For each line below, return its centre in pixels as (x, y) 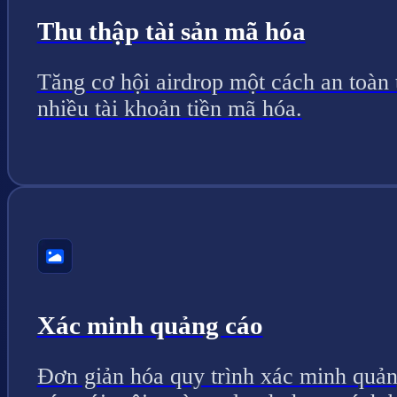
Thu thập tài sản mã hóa (171, 31)
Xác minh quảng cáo (150, 325)
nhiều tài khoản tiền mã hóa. (169, 109)
